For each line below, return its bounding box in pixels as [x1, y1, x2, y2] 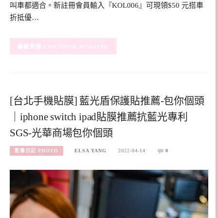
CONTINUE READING [43, 43, 109, 50]
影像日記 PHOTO [15, 148, 58, 154]
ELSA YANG [74, 148, 107, 154]
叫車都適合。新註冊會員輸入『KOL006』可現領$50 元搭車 [10, 1, 203, 10]
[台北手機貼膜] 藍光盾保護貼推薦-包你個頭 [10, 95, 204, 107]
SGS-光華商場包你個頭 [10, 127, 113, 139]
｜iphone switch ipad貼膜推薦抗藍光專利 [10, 111, 188, 123]
